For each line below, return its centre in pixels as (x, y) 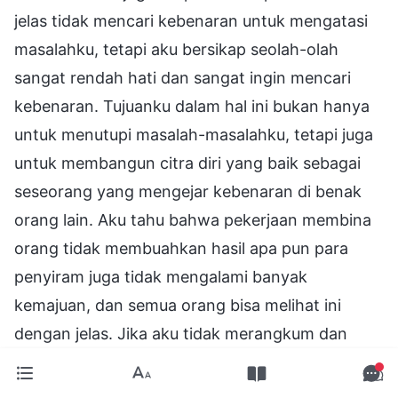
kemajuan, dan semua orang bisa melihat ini (178, 305)
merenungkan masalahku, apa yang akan (168, 362)
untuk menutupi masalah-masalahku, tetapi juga (194, 134)
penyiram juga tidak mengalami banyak (161, 276)
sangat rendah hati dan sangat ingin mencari (183, 77)
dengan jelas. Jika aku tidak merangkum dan (181, 333)
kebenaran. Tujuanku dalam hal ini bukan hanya (192, 106)
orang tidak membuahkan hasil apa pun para (181, 248)
